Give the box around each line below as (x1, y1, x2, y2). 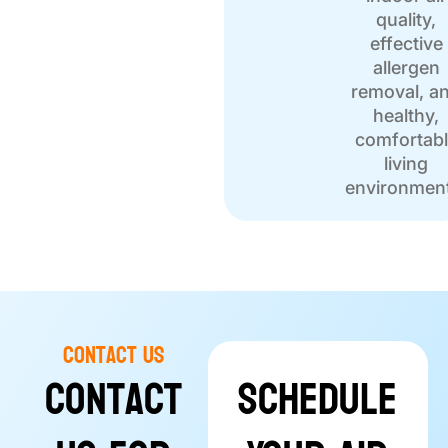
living (384, 153, 428, 175)
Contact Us (63, 334, 165, 378)
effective (369, 33, 443, 55)
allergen (372, 57, 440, 79)
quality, (376, 9, 436, 31)
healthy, (373, 105, 439, 127)
